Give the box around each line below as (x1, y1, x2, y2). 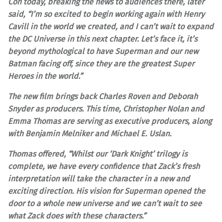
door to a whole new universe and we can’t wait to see (8, 198, 202, 208)
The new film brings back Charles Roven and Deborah (8, 91, 198, 101)
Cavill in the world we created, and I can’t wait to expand (8, 21, 214, 31)
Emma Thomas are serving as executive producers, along (8, 116, 212, 126)
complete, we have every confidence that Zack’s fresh (8, 161, 200, 171)
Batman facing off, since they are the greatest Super (8, 58, 194, 68)
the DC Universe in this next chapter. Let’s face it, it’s (8, 34, 197, 44)
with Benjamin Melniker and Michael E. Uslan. (8, 128, 171, 138)
